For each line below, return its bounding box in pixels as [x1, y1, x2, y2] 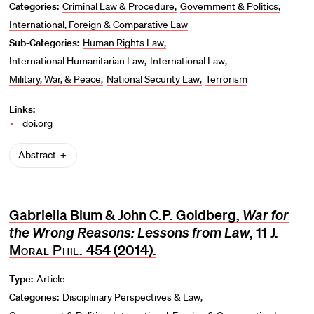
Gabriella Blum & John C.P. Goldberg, [8, 206, 243, 224]
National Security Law [106, 73, 200, 86]
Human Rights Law [83, 36, 165, 50]
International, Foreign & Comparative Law [8, 18, 188, 32]
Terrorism [205, 73, 247, 86]
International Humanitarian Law [8, 55, 144, 68]
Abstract [18, 149, 58, 162]
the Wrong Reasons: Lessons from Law [8, 224, 250, 242]
